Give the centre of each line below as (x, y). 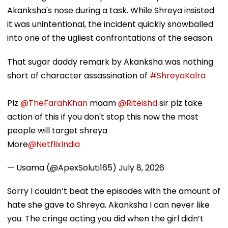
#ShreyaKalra (178, 75)
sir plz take (180, 103)
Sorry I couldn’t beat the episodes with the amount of (114, 191)
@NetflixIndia (54, 144)
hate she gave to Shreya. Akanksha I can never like (108, 205)
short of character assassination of (78, 75)
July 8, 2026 (141, 167)
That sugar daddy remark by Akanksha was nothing (110, 62)
